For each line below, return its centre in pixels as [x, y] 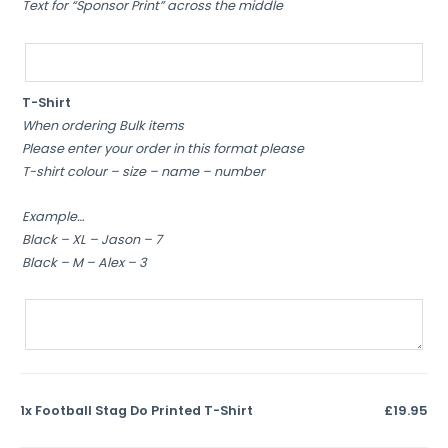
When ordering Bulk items [103, 125]
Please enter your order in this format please [163, 148]
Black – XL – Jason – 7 [92, 240]
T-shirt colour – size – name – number [143, 171]
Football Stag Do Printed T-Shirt [144, 411]
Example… [53, 217]
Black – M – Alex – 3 [84, 263]
